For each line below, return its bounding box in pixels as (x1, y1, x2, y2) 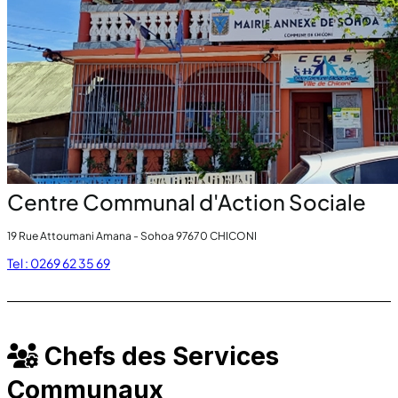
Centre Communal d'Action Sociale (7, 188, 366, 215)
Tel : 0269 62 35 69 (7, 255, 110, 271)
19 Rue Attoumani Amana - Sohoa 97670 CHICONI (7, 229, 257, 243)
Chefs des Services (38, 341, 279, 371)
